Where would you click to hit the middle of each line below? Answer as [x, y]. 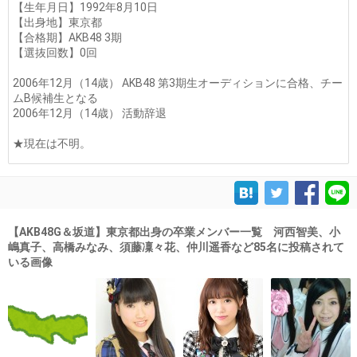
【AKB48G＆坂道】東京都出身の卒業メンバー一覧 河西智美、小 [174, 232]
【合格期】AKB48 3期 [67, 37]
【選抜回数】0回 [55, 53]
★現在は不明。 [52, 143]
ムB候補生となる [55, 98]
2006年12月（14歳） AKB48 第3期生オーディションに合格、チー [178, 83]
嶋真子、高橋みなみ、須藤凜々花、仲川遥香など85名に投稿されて [176, 247]
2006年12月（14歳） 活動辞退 [90, 113]
